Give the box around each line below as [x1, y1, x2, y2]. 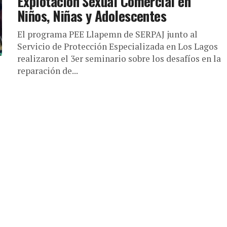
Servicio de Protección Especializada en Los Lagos [17, 41, 218, 52]
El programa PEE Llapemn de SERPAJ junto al [17, 28, 198, 40]
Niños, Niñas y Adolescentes [17, 6, 167, 26]
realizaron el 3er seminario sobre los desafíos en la [17, 53, 221, 64]
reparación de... [17, 65, 78, 77]
